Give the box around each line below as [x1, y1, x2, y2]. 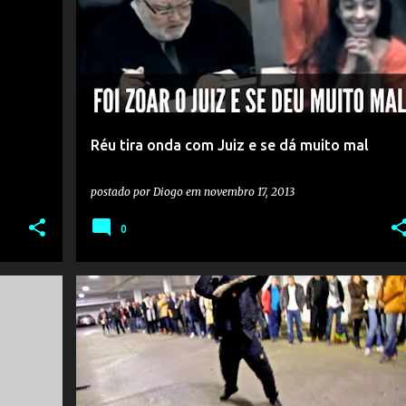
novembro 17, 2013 [203, 185, 295, 198]
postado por [90, 185, 153, 198]
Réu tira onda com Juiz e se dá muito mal [90, 137, 369, 153]
